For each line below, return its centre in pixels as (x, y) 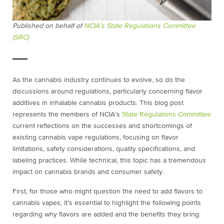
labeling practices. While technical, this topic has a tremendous (109, 161)
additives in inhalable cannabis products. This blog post (98, 103)
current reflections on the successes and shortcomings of (102, 126)
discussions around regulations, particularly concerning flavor (107, 92)
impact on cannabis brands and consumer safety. (89, 172)
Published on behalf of (48, 26)
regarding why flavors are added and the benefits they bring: (107, 215)
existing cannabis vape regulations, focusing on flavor (95, 138)
